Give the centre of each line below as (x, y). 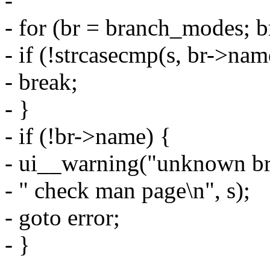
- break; (41, 82)
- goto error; (62, 218)
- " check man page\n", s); (127, 190)
